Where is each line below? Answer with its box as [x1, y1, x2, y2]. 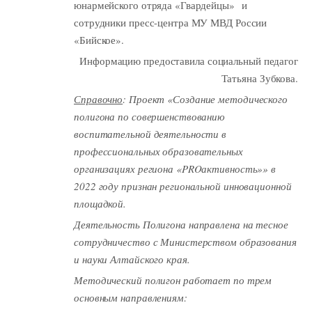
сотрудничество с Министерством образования [74, 234, 297, 249]
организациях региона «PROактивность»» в [74, 161, 276, 175]
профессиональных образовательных [74, 143, 243, 158]
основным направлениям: [74, 290, 187, 304]
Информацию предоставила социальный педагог [79, 53, 298, 68]
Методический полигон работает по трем [74, 272, 272, 287]
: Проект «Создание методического [123, 91, 288, 106]
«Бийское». [74, 32, 124, 47]
